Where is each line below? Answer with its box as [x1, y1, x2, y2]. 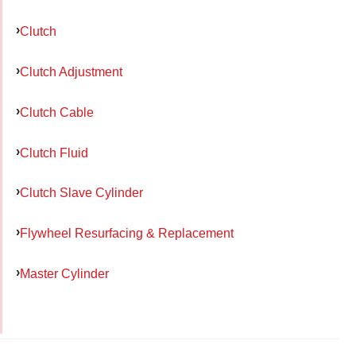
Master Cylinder [20, 265, 109, 281]
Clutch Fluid [20, 145, 88, 160]
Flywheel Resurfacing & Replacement [20, 226, 234, 241]
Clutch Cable [20, 104, 94, 119]
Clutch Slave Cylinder [20, 185, 143, 200]
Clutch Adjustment [20, 64, 122, 79]
